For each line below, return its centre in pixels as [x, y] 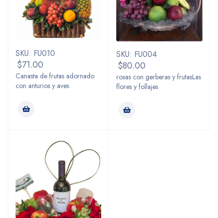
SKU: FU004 [136, 54]
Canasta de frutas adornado [55, 76]
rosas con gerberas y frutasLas [159, 77]
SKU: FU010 [35, 54]
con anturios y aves [42, 86]
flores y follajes [137, 86]
